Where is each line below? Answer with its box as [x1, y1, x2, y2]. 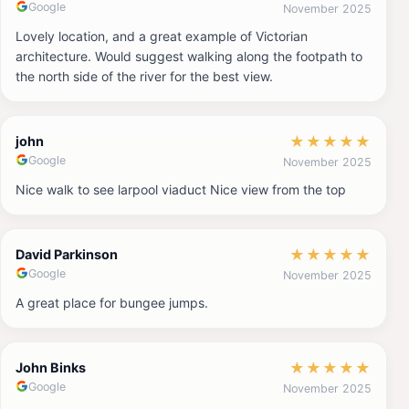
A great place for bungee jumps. [16, 294, 208, 310]
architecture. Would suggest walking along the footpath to [16, 47, 362, 64]
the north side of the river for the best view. [16, 68, 273, 84]
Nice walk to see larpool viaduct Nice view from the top [16, 181, 346, 197]
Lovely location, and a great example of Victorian [16, 27, 308, 44]
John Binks [16, 359, 86, 375]
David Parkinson [16, 246, 118, 262]
